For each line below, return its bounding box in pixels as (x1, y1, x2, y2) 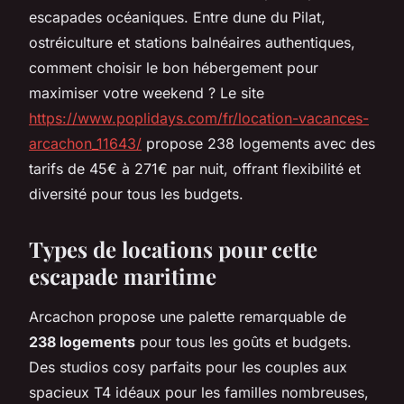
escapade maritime (29, 261, 216, 290)
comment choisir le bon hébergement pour (29, 58, 318, 77)
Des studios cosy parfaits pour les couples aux (29, 357, 347, 376)
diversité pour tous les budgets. (29, 184, 243, 203)
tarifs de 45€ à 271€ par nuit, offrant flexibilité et (29, 159, 361, 178)
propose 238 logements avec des (142, 133, 375, 152)
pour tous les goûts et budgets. (135, 332, 352, 351)
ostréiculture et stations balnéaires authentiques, (29, 32, 355, 51)
